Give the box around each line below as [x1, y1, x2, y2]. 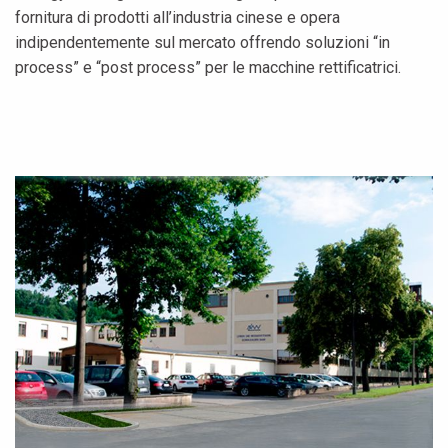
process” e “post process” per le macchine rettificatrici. [15, 57, 401, 77]
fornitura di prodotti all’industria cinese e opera [15, 7, 340, 27]
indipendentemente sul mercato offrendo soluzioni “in [15, 32, 390, 52]
